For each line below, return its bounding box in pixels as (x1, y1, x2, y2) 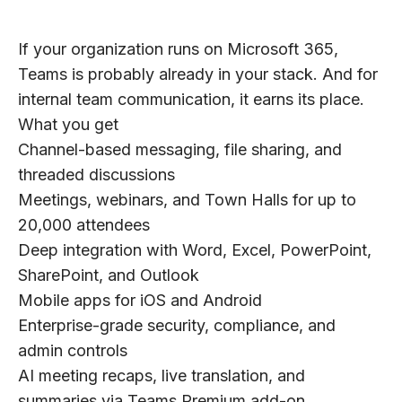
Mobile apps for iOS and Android (18, 291, 262, 310)
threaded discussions (18, 165, 175, 185)
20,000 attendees (18, 215, 150, 235)
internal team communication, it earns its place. (18, 90, 364, 109)
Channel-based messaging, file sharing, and (18, 140, 342, 160)
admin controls (18, 341, 127, 361)
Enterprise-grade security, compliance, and (18, 316, 336, 336)
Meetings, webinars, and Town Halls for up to (18, 190, 356, 210)
